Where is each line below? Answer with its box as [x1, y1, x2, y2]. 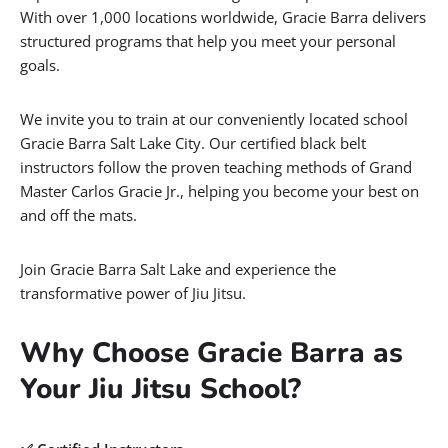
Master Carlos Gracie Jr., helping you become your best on [20, 181, 419, 201]
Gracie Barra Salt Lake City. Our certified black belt [20, 133, 366, 153]
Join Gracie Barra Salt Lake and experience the [20, 259, 336, 279]
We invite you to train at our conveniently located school [20, 109, 408, 129]
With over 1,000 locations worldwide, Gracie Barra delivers [20, 7, 426, 27]
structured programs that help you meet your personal [20, 31, 396, 51]
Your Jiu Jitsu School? [20, 370, 301, 408]
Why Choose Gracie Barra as [20, 334, 403, 372]
